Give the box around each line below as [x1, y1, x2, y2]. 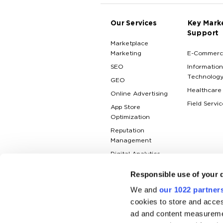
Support [187, 30, 219, 37]
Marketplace [111, 40, 148, 47]
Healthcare [187, 87, 222, 94]
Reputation [111, 127, 144, 134]
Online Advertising [111, 91, 168, 98]
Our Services [111, 20, 157, 27]
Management [111, 137, 151, 144]
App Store [111, 104, 140, 111]
